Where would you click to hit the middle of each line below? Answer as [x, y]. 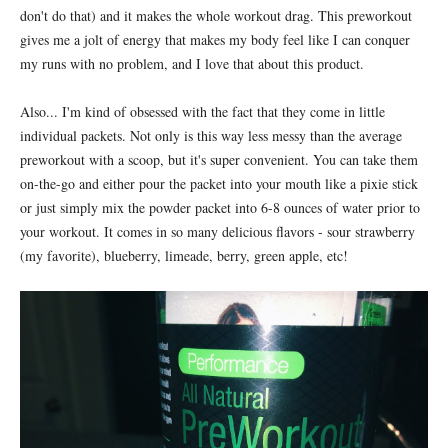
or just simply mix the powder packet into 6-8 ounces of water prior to [220, 208]
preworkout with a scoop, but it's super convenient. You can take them [219, 160]
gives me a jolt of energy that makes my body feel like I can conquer [215, 40]
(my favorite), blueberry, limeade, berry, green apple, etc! [184, 256]
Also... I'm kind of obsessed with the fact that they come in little [202, 112]
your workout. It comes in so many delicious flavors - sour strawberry [217, 232]
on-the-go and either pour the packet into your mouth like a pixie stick [219, 184]
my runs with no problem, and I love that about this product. [192, 64]
